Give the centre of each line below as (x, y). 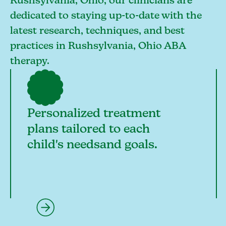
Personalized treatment (94, 113)
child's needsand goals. (92, 145)
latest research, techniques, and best (97, 31)
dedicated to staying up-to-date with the (106, 16)
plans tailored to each (88, 129)
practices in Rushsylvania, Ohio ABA (98, 46)
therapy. (30, 61)
